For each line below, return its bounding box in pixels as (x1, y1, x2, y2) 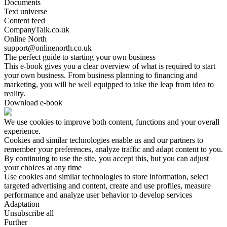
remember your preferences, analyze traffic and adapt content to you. (4, 145, 223, 154)
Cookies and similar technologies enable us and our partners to (4, 136, 203, 145)
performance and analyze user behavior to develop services (4, 191, 192, 200)
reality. (4, 89, 25, 98)
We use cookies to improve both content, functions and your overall (4, 118, 219, 127)
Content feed (4, 16, 45, 25)
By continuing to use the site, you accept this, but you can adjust (4, 154, 209, 163)
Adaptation (4, 200, 40, 209)
